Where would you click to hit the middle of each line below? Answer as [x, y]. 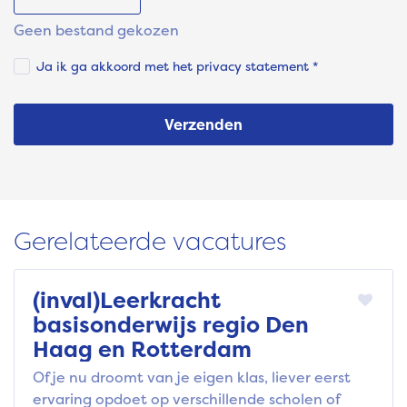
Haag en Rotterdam [142, 350]
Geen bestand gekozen [96, 30]
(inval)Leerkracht [127, 301]
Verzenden [203, 125]
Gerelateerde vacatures [150, 242]
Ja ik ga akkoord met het [116, 66]
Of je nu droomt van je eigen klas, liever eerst [192, 377]
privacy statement [253, 66]
